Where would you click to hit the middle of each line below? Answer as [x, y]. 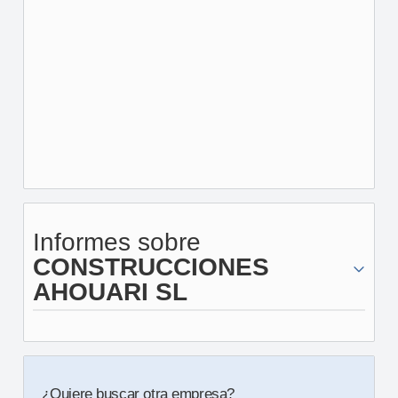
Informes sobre [116, 242]
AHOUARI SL [110, 292]
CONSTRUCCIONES [151, 267]
